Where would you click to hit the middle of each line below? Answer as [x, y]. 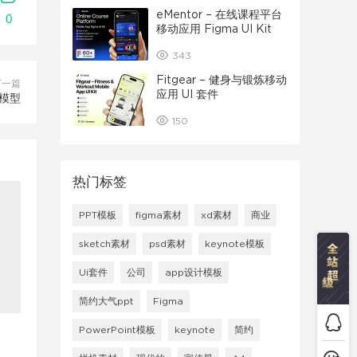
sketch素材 [104, 244]
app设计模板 [194, 273]
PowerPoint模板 [117, 330]
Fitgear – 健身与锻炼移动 [222, 80]
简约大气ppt [106, 301]
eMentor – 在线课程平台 [219, 15]
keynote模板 [235, 244]
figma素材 [159, 215]
